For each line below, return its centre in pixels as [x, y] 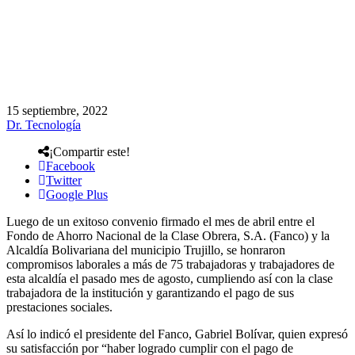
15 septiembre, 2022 [57, 110]
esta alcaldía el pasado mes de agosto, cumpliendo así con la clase [170, 278]
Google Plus [77, 194]
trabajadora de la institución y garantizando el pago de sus [150, 292]
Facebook [71, 166]
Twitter [64, 180]
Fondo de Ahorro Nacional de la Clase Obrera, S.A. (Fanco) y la [168, 235]
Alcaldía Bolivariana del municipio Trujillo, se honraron [146, 250]
